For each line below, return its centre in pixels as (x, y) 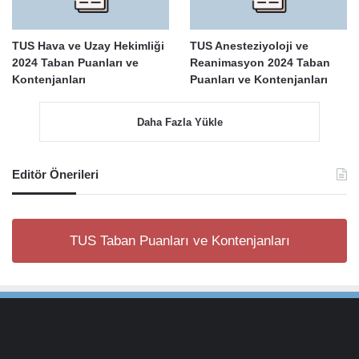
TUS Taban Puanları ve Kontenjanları (179, 240)
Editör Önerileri (55, 174)
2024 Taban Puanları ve (75, 62)
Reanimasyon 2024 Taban (260, 62)
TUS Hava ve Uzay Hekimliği (88, 45)
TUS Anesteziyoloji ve (249, 45)
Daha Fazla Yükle (179, 122)
